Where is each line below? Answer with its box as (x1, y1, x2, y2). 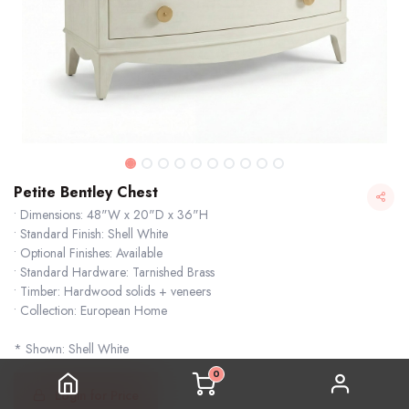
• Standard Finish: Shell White (14, 225, 168, 243)
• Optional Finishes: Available (14, 244, 163, 262)
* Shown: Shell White (14, 340, 129, 358)
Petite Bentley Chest (14, 182, 158, 203)
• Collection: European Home (14, 301, 167, 320)
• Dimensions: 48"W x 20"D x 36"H (14, 205, 208, 224)
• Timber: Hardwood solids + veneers (14, 282, 211, 300)
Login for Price (55, 385, 139, 404)
